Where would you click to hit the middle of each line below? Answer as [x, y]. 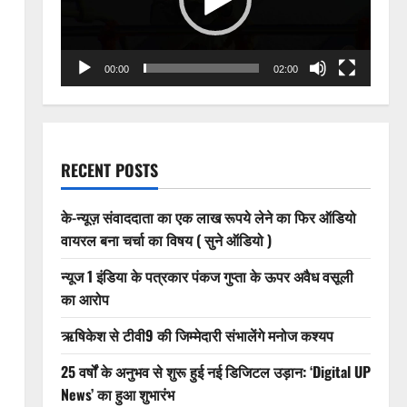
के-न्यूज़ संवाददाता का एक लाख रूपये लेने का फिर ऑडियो [208, 217]
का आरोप [84, 298]
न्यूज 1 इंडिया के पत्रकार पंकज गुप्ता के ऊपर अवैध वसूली [207, 276]
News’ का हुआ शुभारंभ [117, 394]
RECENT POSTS [109, 169]
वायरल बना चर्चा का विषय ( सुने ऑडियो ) [166, 239]
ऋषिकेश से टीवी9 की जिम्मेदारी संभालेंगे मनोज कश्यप [197, 335]
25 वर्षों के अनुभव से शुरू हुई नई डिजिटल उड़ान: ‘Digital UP [215, 371]
